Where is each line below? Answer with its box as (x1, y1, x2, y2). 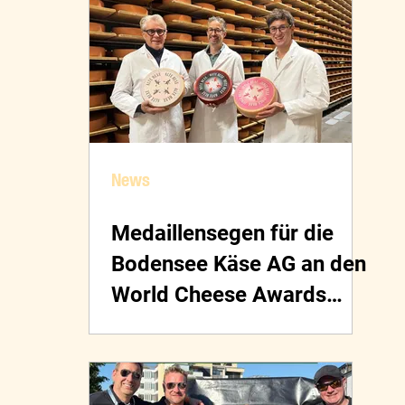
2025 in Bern (111, 313, 235, 339)
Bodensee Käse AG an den (111, 251, 366, 278)
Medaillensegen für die (111, 221, 334, 247)
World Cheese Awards (111, 282, 326, 308)
